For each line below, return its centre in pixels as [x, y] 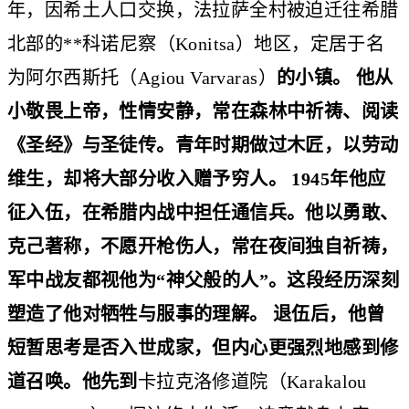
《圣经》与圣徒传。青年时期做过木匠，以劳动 [203, 145]
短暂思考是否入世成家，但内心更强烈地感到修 [203, 347]
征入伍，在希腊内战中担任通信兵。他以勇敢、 [203, 212]
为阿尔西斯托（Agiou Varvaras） [142, 77]
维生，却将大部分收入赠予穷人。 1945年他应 [197, 178]
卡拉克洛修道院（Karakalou [252, 381]
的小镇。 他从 [335, 77]
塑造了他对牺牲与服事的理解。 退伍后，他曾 [196, 314]
